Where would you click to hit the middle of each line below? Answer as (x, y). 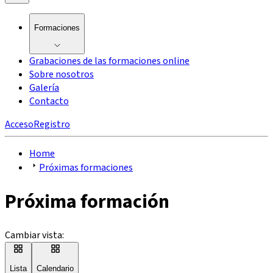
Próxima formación (87, 201)
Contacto (49, 101)
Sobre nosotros (62, 75)
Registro (52, 125)
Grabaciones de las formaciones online (109, 61)
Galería (44, 88)
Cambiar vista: (34, 236)
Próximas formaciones (86, 168)
